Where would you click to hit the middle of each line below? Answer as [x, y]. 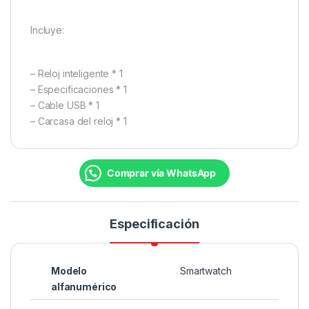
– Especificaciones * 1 [79, 89]
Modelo [69, 270]
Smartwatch [206, 270]
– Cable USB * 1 [65, 105]
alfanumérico [84, 286]
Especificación [154, 223]
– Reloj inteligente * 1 [77, 73]
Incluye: [47, 30]
